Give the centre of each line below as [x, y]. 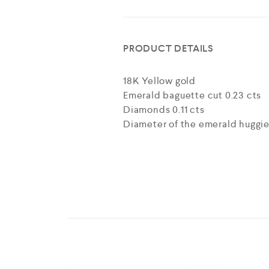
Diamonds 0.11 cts [164, 110]
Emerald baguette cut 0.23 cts [192, 95]
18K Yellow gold [159, 81]
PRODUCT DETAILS [168, 48]
